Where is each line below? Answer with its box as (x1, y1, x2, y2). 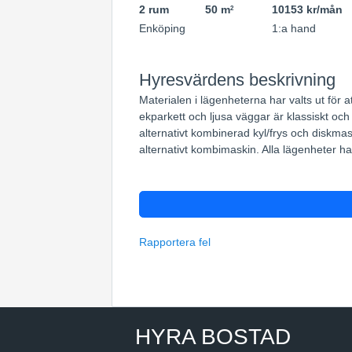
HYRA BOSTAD (135, 324, 291, 349)
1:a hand (271, 22, 316, 35)
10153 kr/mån (271, 3, 343, 16)
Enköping (139, 22, 185, 35)
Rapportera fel (139, 235, 211, 248)
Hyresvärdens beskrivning (139, 70, 335, 90)
